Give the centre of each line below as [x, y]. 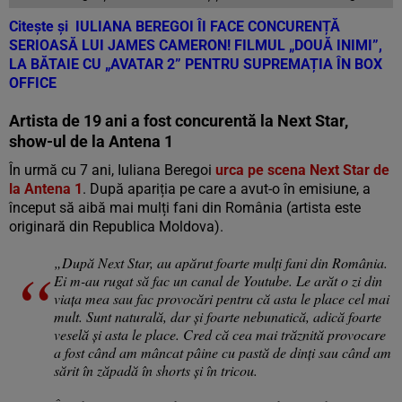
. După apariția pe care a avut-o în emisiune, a [227, 189]
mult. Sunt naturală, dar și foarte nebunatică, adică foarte [218, 316]
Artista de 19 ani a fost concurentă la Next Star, [179, 121]
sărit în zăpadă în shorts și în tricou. [156, 370]
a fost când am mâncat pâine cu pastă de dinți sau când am [223, 352]
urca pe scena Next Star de [302, 170]
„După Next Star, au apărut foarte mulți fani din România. [221, 262]
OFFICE [33, 83]
